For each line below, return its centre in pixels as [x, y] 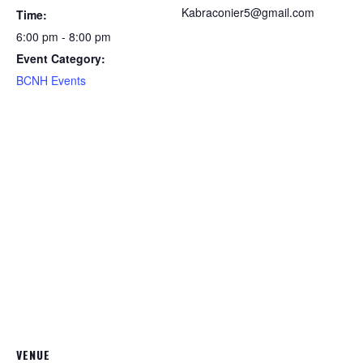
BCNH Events [51, 80]
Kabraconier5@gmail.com [248, 12]
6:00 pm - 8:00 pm [64, 36]
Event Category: [61, 58]
